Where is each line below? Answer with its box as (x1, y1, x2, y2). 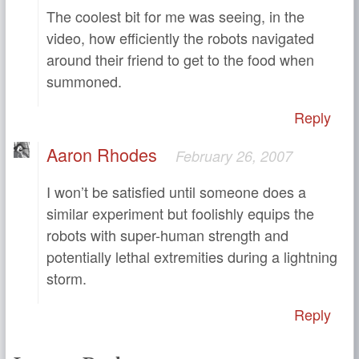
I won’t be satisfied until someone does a (46, 181, 306, 203)
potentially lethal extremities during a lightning (46, 246, 337, 268)
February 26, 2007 (175, 146, 292, 167)
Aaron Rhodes (46, 142, 157, 167)
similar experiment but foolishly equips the (46, 203, 314, 224)
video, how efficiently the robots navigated (46, 27, 314, 49)
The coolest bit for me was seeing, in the (46, 6, 305, 27)
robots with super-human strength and (46, 224, 288, 246)
